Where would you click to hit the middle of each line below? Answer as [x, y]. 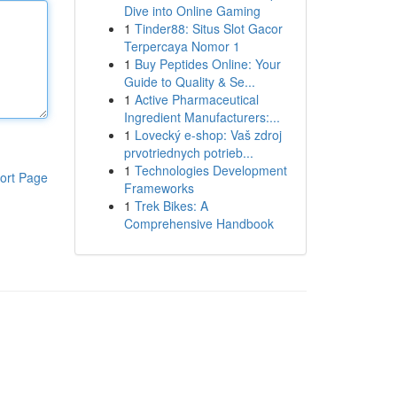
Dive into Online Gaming [192, 11]
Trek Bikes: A [171, 206]
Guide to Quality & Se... [189, 82]
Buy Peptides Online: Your [207, 64]
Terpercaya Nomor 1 [182, 46]
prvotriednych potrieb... [188, 152]
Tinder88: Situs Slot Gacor [208, 28]
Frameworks [159, 188]
